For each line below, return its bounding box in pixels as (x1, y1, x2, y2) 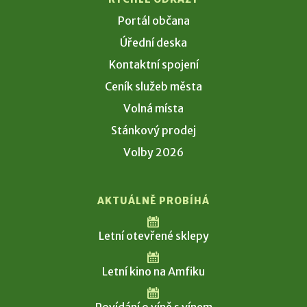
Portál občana (117, 14, 190, 28)
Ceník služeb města (105, 79, 202, 94)
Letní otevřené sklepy (98, 229, 209, 243)
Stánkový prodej (111, 123, 196, 138)
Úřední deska (120, 36, 187, 50)
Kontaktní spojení (108, 58, 199, 72)
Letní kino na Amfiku (102, 265, 205, 279)
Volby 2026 (123, 145, 184, 160)
